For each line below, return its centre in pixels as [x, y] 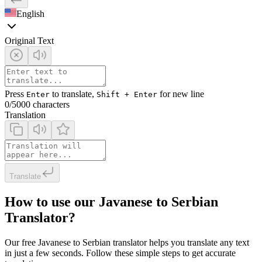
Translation [25, 115]
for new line [181, 94]
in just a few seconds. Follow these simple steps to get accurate [120, 253]
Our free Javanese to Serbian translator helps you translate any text [127, 242]
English [30, 13]
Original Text [29, 40]
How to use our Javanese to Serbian [111, 201]
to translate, [73, 94]
